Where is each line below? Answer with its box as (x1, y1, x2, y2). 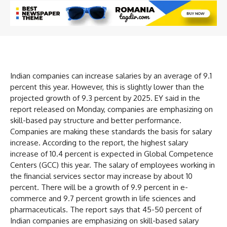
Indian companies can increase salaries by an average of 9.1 (10, 70, 212, 81)
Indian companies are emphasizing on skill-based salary (10, 215, 199, 225)
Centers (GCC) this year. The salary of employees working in (10, 160, 215, 170)
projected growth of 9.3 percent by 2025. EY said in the (10, 93, 200, 103)
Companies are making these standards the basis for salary (10, 126, 212, 136)
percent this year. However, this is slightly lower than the (10, 82, 204, 92)
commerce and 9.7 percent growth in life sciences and (10, 193, 196, 203)
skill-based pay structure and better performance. (10, 115, 181, 125)
